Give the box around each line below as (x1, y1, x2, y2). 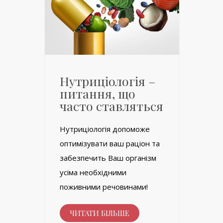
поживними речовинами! (60, 182, 148, 192)
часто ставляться (60, 98, 163, 114)
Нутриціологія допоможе (60, 124, 150, 134)
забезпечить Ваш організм (60, 153, 156, 163)
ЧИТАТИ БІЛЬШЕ (70, 208, 129, 219)
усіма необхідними (60, 167, 126, 178)
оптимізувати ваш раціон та (60, 138, 160, 149)
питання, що (60, 85, 135, 102)
